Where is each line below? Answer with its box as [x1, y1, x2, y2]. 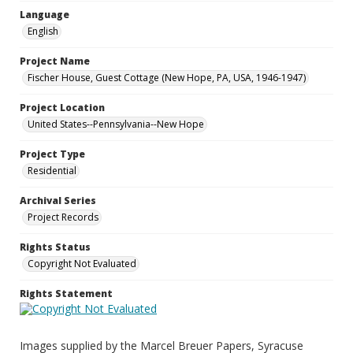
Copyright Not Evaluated [28, 257, 136, 270]
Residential [28, 164, 76, 177]
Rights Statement [20, 287, 113, 300]
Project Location [20, 101, 105, 114]
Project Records [28, 210, 98, 224]
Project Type [20, 147, 85, 161]
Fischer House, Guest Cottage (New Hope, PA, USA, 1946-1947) [28, 71, 306, 84]
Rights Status [20, 240, 91, 254]
